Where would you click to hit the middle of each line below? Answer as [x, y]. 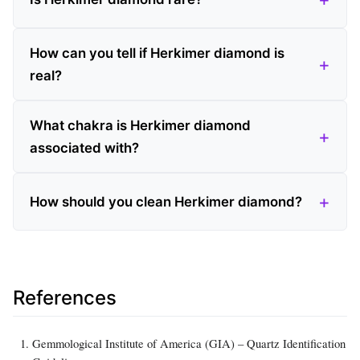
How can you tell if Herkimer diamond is [157, 53]
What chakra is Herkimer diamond [140, 125]
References [65, 297]
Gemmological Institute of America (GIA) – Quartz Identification [189, 343]
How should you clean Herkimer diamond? [166, 201]
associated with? [84, 147]
